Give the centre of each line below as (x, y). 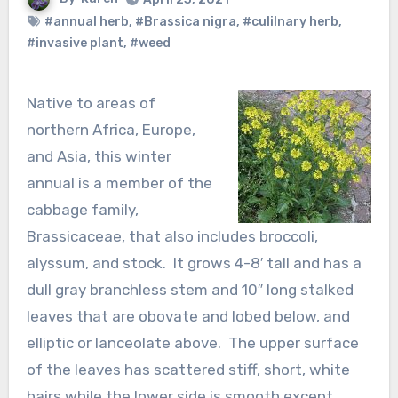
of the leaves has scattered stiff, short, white (188, 369)
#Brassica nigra (185, 21)
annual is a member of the (119, 183)
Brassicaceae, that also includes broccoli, (172, 236)
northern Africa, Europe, (111, 129)
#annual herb (86, 21)
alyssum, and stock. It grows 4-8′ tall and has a (194, 263)
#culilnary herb (290, 21)
